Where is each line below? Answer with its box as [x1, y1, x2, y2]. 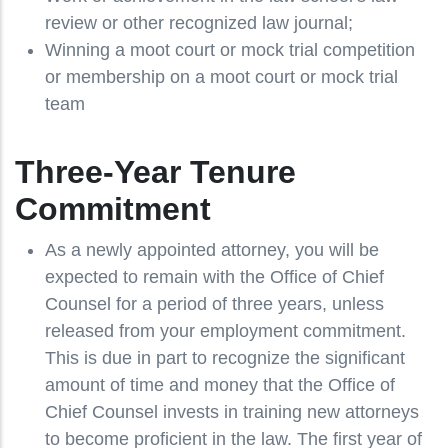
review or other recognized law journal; [45, 13, 353, 34]
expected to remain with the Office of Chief [45, 267, 384, 288]
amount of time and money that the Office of [45, 375, 395, 396]
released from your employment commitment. [45, 321, 406, 342]
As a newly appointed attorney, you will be [45, 240, 379, 261]
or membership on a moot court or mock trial [45, 67, 398, 88]
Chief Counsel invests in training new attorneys [45, 402, 419, 423]
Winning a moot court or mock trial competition [45, 40, 415, 61]
